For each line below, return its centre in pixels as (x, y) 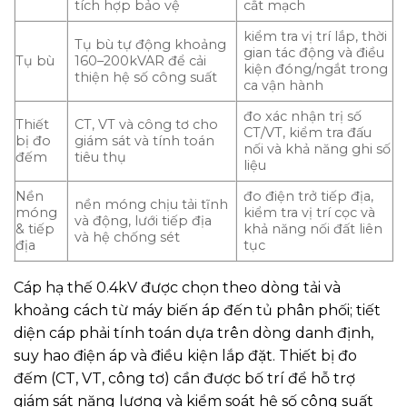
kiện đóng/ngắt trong (316, 69)
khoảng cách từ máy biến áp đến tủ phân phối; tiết (197, 311)
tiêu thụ (101, 158)
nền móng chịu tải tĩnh (152, 205)
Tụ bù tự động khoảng (151, 45)
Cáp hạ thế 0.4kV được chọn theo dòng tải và (177, 288)
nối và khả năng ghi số (318, 149)
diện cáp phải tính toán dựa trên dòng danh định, (194, 333)
